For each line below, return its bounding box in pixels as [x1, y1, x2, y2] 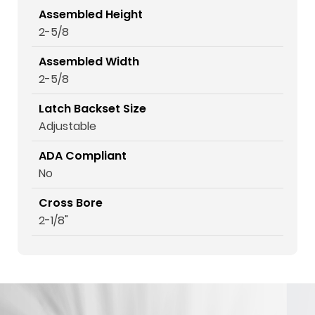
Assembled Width [39, 53, 139, 70]
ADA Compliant [39, 148, 127, 164]
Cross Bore [39, 195, 103, 211]
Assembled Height [39, 6, 143, 22]
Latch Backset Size [39, 101, 146, 117]
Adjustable [39, 118, 96, 134]
